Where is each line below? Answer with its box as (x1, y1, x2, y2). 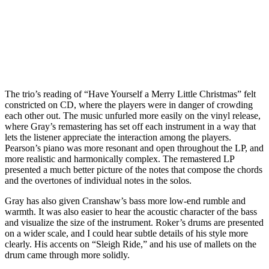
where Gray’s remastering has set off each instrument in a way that (5, 121, 256, 131)
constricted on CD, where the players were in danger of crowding (5, 99, 253, 110)
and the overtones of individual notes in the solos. (5, 175, 192, 186)
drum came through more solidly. (5, 249, 130, 260)
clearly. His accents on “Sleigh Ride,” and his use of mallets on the (5, 238, 256, 249)
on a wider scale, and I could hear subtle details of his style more (5, 228, 248, 238)
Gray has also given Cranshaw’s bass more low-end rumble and (5, 195, 246, 206)
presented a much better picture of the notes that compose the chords (5, 164, 262, 175)
